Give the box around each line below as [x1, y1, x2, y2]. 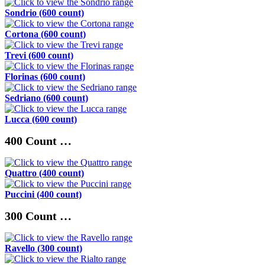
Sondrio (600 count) [5, 8, 84, 18]
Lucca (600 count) [5, 114, 77, 125]
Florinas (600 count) [5, 72, 85, 82]
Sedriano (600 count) [5, 93, 88, 104]
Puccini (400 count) [5, 189, 82, 200]
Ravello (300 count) [5, 243, 82, 254]
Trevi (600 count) [5, 50, 73, 61]
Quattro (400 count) [5, 168, 84, 179]
